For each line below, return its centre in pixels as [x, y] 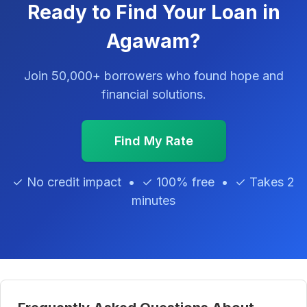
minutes [153, 201]
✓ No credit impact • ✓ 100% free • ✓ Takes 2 [153, 182]
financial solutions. [153, 95]
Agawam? [153, 41]
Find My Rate [153, 141]
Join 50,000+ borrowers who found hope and [153, 76]
